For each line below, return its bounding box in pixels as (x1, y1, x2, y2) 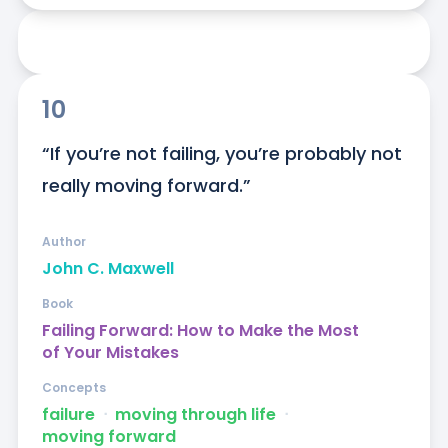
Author (41, 233, 86, 251)
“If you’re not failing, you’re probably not (41, 141, 402, 167)
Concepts (41, 379, 106, 397)
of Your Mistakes (41, 341, 179, 365)
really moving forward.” (41, 173, 251, 199)
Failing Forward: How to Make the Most (41, 319, 359, 343)
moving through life (114, 403, 276, 427)
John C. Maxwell (41, 257, 174, 281)
